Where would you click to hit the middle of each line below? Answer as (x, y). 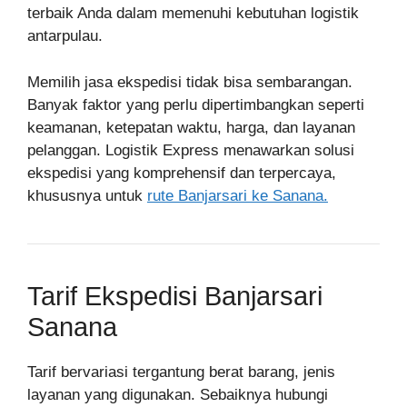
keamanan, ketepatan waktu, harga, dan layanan (191, 127)
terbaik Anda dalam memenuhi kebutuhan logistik (193, 13)
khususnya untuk (87, 195)
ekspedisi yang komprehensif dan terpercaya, (182, 173)
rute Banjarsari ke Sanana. (238, 195)
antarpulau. (65, 36)
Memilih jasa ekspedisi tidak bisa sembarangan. (190, 82)
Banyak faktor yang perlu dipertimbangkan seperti (196, 104)
